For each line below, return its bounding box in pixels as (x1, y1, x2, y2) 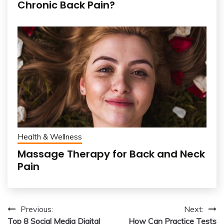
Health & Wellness (17, 131, 82, 141)
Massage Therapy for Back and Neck (17, 146, 205, 161)
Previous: (20, 203, 53, 214)
